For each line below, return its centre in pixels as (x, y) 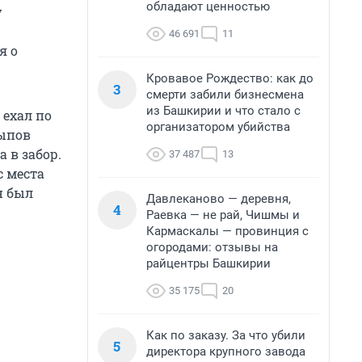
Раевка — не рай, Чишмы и (223, 215)
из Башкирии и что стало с (223, 111)
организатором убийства (218, 127)
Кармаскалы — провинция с (227, 231)
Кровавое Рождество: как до (230, 78)
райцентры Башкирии (208, 263)
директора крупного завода (226, 351)
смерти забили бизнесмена (225, 95)
